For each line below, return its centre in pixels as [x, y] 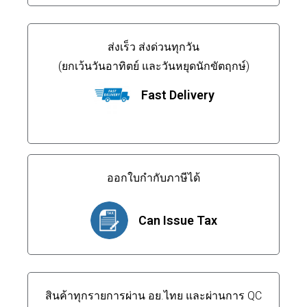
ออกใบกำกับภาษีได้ [153, 178]
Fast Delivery [177, 95]
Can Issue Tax [177, 221]
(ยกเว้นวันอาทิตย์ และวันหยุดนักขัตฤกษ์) [153, 66]
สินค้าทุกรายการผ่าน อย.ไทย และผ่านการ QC [153, 296]
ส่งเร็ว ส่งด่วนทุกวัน [153, 47]
